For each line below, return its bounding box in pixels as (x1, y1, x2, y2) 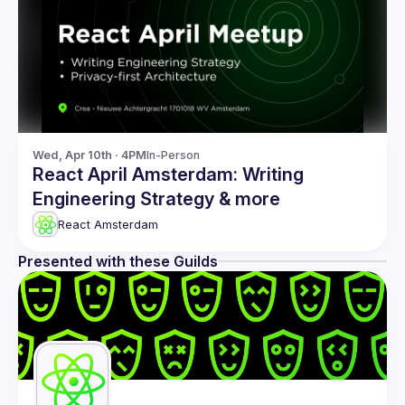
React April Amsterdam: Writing (33, 164, 304, 185)
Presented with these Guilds (18, 252, 218, 270)
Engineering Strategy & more (33, 188, 280, 210)
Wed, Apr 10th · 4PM (33, 148, 146, 162)
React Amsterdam (58, 217, 158, 231)
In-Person (146, 148, 200, 162)
